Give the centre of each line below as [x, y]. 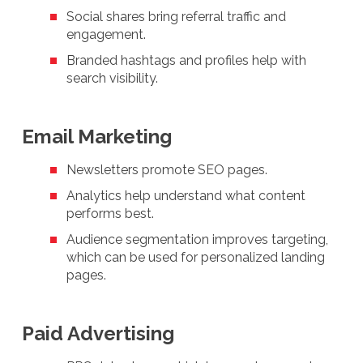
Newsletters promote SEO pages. [167, 169]
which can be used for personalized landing [196, 257]
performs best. [110, 213]
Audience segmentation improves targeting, [197, 239]
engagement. [106, 34]
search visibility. [112, 78]
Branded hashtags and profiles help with [186, 60]
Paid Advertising [98, 333]
